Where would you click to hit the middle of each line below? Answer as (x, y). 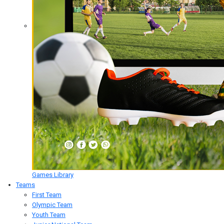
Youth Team (49, 215)
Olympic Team (52, 205)
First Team (47, 195)
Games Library (53, 175)
